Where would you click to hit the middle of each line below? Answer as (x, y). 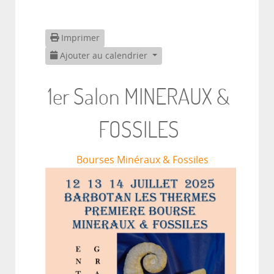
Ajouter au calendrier (104, 56)
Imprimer (79, 38)
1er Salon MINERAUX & (139, 96)
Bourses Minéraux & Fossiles (143, 160)
